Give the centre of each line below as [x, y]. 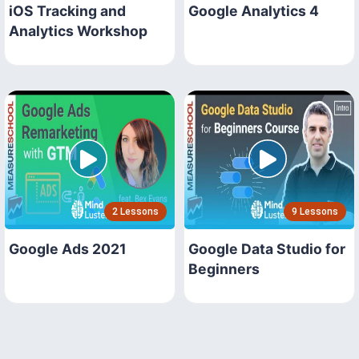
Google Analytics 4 [254, 10]
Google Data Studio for [267, 248]
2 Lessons [135, 211]
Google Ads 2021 [68, 248]
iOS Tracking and [67, 10]
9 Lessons [315, 211]
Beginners [224, 268]
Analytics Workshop [78, 30]
